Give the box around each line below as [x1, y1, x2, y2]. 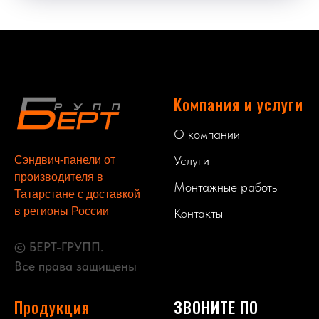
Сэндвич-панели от [14, 153, 115, 166]
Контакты [174, 205, 223, 221]
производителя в [14, 170, 103, 183]
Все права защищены [14, 258, 137, 273]
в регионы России [14, 204, 109, 217]
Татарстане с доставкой [14, 187, 140, 200]
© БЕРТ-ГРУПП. [14, 239, 103, 254]
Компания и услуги [174, 92, 303, 115]
